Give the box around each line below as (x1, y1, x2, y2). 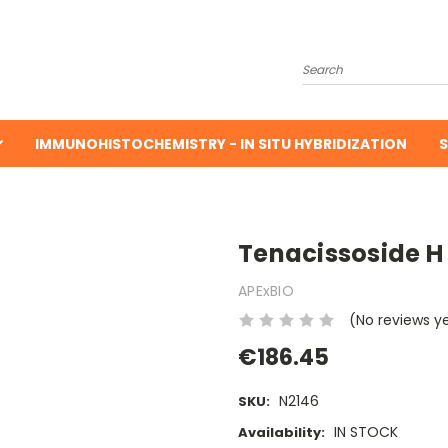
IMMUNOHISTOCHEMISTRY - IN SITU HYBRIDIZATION (35, 134, 407, 154)
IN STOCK (333, 422, 398, 443)
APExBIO (238, 280, 294, 301)
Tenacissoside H (238, 237, 443, 270)
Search (301, 50, 351, 71)
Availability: (238, 423, 325, 443)
